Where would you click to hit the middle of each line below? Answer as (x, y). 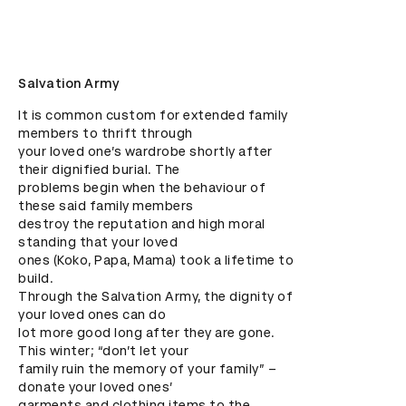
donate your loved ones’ (96, 387)
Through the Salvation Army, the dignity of (155, 296)
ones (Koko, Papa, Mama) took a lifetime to (156, 260)
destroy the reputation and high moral (142, 224)
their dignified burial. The (99, 169)
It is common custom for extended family (153, 115)
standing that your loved (98, 242)
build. (36, 278)
